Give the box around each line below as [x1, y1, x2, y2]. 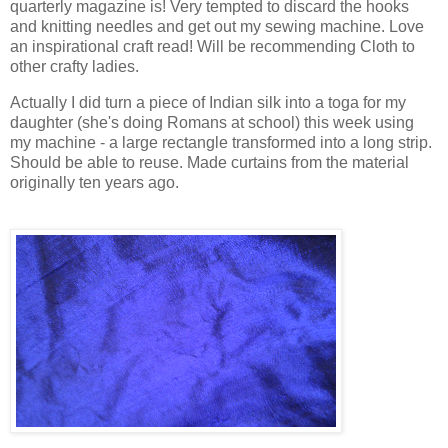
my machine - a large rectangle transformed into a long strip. [10, 134, 432, 152]
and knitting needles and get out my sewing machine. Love [10, 18, 424, 36]
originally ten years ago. [10, 174, 179, 192]
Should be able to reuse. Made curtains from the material [10, 154, 409, 172]
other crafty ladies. [10, 58, 139, 76]
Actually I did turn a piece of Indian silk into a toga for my [10, 94, 406, 112]
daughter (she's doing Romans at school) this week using [10, 114, 414, 132]
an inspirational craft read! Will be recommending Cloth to [10, 38, 415, 56]
